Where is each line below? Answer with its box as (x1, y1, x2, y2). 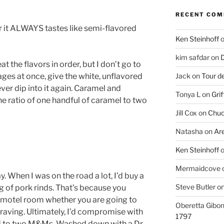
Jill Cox (175, 108, 197, 117)
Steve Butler (175, 182, 215, 191)
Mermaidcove (175, 163, 220, 172)
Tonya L (175, 89, 200, 98)
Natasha (175, 126, 203, 135)
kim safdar (175, 52, 209, 61)
